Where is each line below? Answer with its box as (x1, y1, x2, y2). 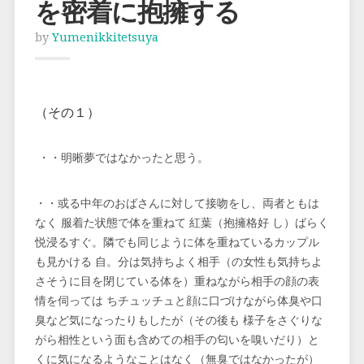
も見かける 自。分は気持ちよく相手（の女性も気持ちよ (34, 255, 323, 269)
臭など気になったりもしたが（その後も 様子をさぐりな (34, 314, 323, 327)
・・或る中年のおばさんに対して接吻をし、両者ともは (34, 197, 319, 210)
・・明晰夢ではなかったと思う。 (34, 151, 209, 165)
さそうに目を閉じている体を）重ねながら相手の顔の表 (34, 275, 319, 288)
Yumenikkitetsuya (51, 31, 158, 44)
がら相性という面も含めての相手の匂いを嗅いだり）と (34, 333, 319, 347)
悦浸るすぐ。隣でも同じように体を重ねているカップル (34, 236, 319, 249)
